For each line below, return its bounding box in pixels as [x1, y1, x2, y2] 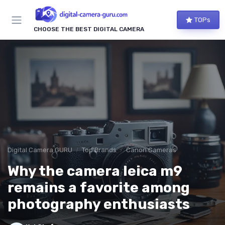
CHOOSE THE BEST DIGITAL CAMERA [34, 26, 144, 33]
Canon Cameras [126, 146, 176, 154]
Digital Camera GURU [8, 146, 72, 154]
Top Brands [82, 146, 117, 154]
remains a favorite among [8, 179, 190, 196]
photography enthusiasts [8, 196, 190, 213]
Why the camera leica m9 [8, 163, 182, 180]
